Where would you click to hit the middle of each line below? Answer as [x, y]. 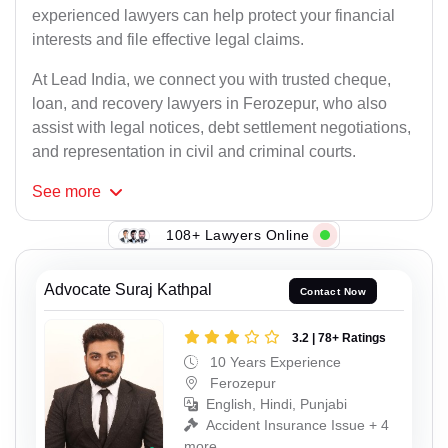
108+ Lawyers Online [238, 234]
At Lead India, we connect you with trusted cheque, [211, 80]
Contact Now [333, 291]
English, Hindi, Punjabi [276, 403]
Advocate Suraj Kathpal [128, 290]
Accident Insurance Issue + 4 [297, 424]
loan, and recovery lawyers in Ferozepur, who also [209, 104]
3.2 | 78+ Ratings [339, 337]
